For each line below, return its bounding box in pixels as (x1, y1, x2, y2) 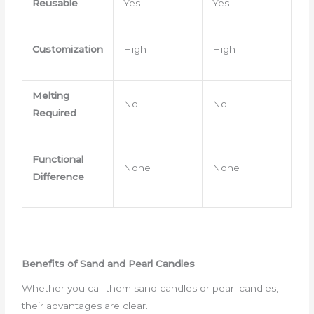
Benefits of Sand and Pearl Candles (22, 258, 196, 270)
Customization (32, 43, 103, 55)
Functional (32, 153, 83, 165)
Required (32, 107, 76, 118)
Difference (32, 170, 84, 182)
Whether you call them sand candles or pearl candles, (22, 282, 279, 294)
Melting (32, 89, 69, 101)
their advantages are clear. (22, 299, 149, 311)
